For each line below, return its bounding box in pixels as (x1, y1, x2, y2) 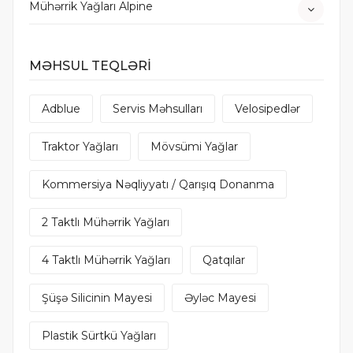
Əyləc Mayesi (184, 291, 256, 306)
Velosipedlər (235, 102, 300, 117)
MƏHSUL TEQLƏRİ (29, 58, 151, 74)
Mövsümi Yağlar (150, 139, 238, 154)
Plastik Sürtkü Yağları (42, 329, 156, 344)
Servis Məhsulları (113, 102, 203, 117)
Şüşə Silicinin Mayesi (42, 291, 152, 306)
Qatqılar (203, 253, 245, 268)
